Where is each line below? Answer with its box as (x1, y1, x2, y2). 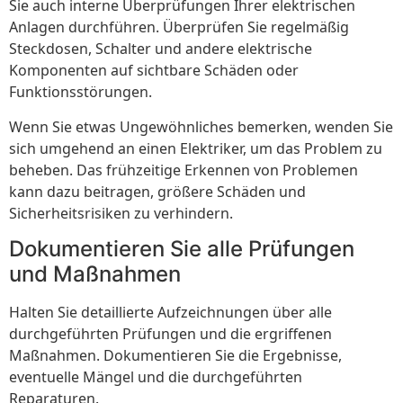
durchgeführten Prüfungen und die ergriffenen (9, 324, 332, 345)
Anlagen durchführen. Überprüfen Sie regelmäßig (9, 17, 349, 38)
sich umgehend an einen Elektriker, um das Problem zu (9, 138, 382, 158)
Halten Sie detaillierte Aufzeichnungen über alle (9, 302, 332, 323)
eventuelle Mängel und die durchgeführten (9, 367, 302, 388)
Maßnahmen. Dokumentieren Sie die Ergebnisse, (9, 345, 342, 366)
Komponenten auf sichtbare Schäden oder (9, 60, 299, 81)
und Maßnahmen (9, 261, 181, 288)
